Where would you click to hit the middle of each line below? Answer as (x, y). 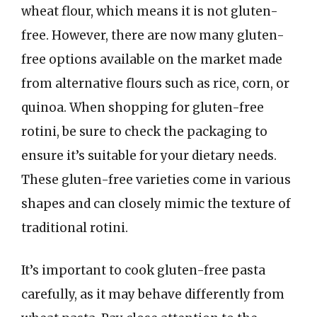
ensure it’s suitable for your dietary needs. (149, 156)
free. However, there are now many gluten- (153, 35)
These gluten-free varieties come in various (156, 180)
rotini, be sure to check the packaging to (144, 132)
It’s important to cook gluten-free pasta (143, 270)
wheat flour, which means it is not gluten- (150, 11)
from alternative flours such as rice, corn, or (155, 83)
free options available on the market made (152, 59)
